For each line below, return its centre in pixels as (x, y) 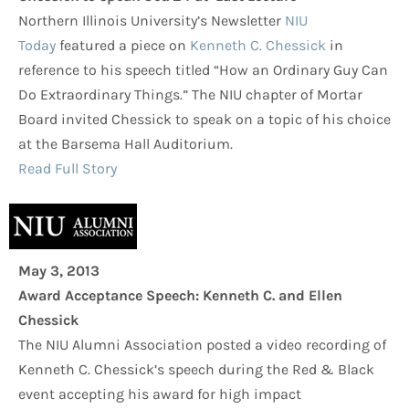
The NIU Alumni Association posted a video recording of (202, 345)
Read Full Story (68, 169)
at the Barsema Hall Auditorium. (126, 144)
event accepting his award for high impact (160, 394)
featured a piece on (123, 46)
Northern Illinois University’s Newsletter (152, 21)
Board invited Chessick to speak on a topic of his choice (204, 120)
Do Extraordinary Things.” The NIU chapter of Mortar (190, 95)
